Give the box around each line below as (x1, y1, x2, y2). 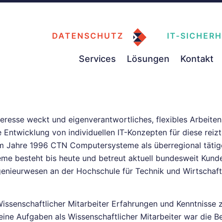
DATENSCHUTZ (52, 31, 123, 41)
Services (79, 54, 116, 64)
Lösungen (127, 54, 169, 64)
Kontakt (180, 54, 214, 64)
